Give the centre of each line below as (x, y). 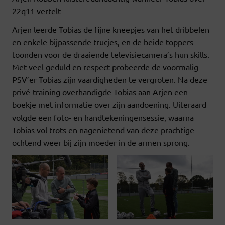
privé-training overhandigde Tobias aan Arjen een (100, 92)
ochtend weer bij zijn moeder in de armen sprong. (101, 142)
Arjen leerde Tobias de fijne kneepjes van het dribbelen (111, 29)
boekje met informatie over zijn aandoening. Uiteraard (109, 105)
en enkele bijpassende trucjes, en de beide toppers (103, 42)
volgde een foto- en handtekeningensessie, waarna (103, 117)
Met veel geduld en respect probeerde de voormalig (105, 67)
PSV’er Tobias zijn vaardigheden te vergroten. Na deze (110, 80)
